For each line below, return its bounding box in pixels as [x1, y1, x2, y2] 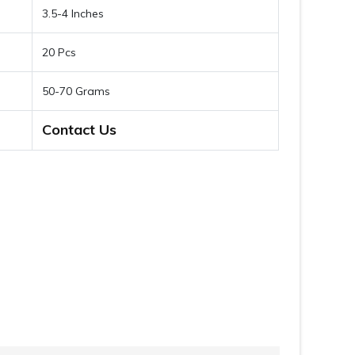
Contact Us [42, 120, 117, 139]
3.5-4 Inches [42, 6, 105, 21]
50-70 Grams [42, 84, 111, 98]
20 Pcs [42, 45, 77, 59]
